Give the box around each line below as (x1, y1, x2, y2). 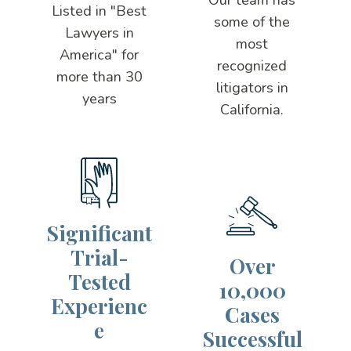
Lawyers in (64, 23, 134, 42)
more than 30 (56, 67, 143, 86)
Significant (46, 219, 153, 248)
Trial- (70, 244, 128, 272)
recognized (217, 56, 288, 75)
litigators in (215, 78, 288, 97)
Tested (67, 268, 131, 296)
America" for (60, 45, 139, 64)
